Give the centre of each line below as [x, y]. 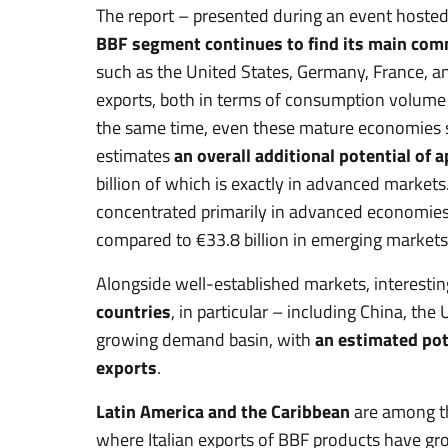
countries [133, 311]
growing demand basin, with [205, 339]
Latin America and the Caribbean [223, 411]
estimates [135, 155]
